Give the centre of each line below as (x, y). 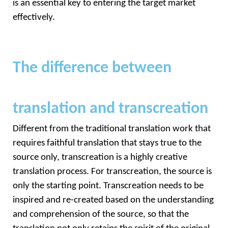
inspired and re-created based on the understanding (113, 200)
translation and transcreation (110, 109)
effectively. (34, 18)
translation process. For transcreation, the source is (112, 172)
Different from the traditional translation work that (112, 129)
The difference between (92, 68)
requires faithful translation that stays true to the (107, 143)
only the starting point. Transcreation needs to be (108, 186)
